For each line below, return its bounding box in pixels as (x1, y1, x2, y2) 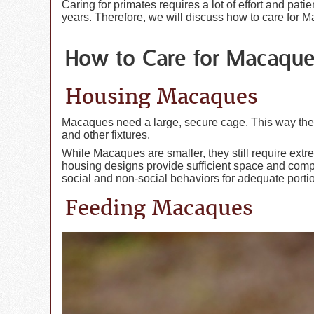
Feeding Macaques (65, 193, 253, 221)
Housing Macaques (65, 82, 258, 109)
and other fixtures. (62, 128, 150, 141)
